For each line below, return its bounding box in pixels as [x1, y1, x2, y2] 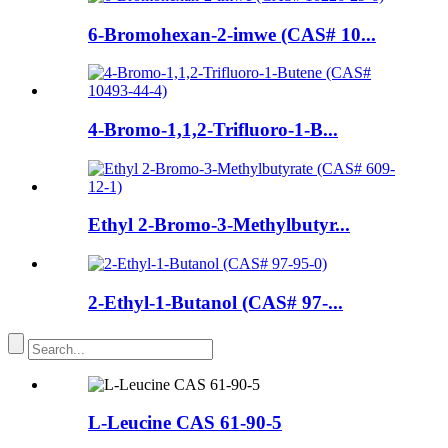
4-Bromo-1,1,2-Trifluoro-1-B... [88, 119, 338, 141]
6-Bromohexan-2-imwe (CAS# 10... [88, 23, 376, 45]
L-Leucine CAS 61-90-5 [88, 412, 282, 434]
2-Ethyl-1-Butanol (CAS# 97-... [88, 291, 343, 313]
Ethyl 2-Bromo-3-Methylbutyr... [88, 214, 350, 236]
